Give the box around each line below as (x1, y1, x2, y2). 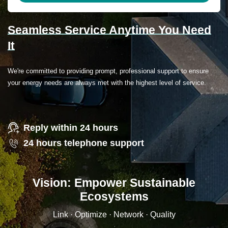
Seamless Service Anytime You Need (8, 23, 211, 37)
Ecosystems (79, 189, 149, 203)
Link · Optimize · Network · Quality (52, 210, 176, 219)
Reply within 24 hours (23, 122, 118, 133)
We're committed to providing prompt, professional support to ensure (8, 67, 209, 75)
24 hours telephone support (23, 138, 144, 149)
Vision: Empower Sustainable (33, 176, 195, 189)
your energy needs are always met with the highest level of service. (8, 79, 206, 87)
